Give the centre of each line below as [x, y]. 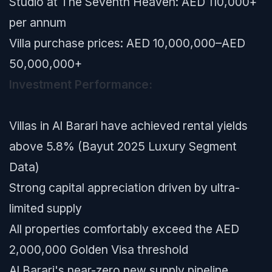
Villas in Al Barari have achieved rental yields [128, 126]
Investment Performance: [81, 84]
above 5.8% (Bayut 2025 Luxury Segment [123, 146]
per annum [38, 22]
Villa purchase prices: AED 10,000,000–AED [127, 43]
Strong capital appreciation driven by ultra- [124, 188]
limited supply [46, 208]
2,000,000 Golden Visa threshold [99, 250]
